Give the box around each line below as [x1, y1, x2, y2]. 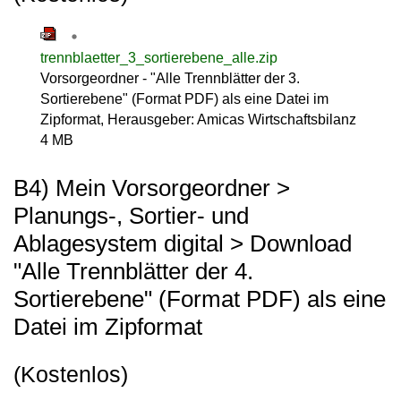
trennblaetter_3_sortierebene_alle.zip [40, 49, 277, 65]
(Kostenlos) [13, 362, 128, 387]
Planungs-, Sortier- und [13, 201, 249, 229]
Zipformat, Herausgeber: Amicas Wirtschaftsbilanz [40, 111, 356, 127]
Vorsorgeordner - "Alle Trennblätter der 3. [40, 70, 300, 86]
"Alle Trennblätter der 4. [13, 257, 253, 285]
